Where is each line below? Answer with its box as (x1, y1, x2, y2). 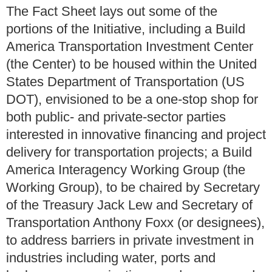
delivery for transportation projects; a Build (6, 144, 252, 160)
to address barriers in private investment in (6, 233, 254, 248)
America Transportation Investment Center (6, 39, 253, 55)
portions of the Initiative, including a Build (6, 21, 245, 37)
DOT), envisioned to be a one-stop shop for (6, 92, 258, 107)
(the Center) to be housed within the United (6, 56, 257, 72)
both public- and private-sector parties (6, 109, 226, 125)
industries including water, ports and (6, 250, 216, 266)
